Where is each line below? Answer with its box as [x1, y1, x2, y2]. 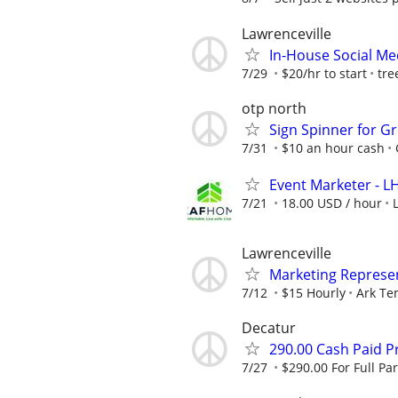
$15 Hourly [282, 284, 346, 302]
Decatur [242, 318, 296, 338]
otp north [242, 98, 306, 118]
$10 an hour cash [282, 139, 385, 156]
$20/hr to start [282, 64, 367, 82]
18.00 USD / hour [282, 195, 382, 211]
